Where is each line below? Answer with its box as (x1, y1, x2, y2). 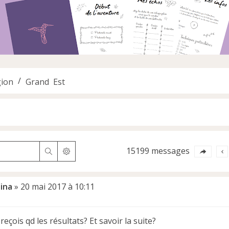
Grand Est (26, 77, 65, 85)
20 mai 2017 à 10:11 (20, 181, 95, 192)
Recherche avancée (70, 147, 131, 156)
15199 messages (126, 145, 192, 156)
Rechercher (52, 147, 87, 156)
